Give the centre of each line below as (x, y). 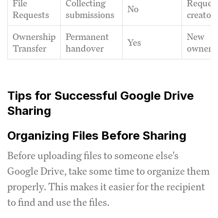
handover (85, 48)
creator (201, 14)
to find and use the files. (58, 202)
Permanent (87, 36)
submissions (90, 14)
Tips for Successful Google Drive (100, 95)
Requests (31, 14)
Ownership (34, 36)
